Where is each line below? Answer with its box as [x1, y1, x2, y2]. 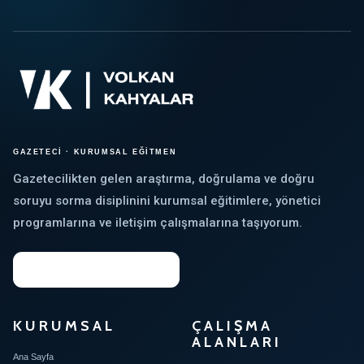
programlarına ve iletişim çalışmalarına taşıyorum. [13, 215, 302, 230]
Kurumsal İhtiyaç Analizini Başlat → [25, 265, 167, 275]
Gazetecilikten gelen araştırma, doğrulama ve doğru [13, 171, 314, 186]
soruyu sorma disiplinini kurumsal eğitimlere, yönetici [13, 193, 321, 208]
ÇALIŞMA [191, 317, 273, 335]
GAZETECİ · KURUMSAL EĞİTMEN [13, 148, 177, 156]
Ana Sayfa [13, 352, 54, 362]
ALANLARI [191, 333, 282, 351]
